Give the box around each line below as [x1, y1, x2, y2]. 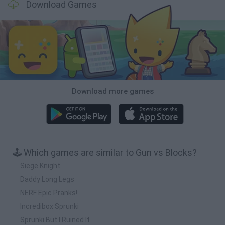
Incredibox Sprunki [20, 202, 79, 210]
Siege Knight [20, 161, 60, 170]
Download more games [71, 86, 154, 96]
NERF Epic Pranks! [20, 188, 77, 197]
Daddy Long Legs [20, 175, 74, 183]
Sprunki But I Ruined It [20, 215, 90, 224]
